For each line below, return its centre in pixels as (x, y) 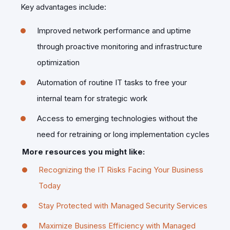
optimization (58, 62)
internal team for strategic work (92, 98)
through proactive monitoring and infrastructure (120, 46)
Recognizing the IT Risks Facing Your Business (121, 169)
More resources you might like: (83, 151)
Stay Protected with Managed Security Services (123, 205)
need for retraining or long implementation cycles (123, 134)
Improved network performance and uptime (114, 30)
